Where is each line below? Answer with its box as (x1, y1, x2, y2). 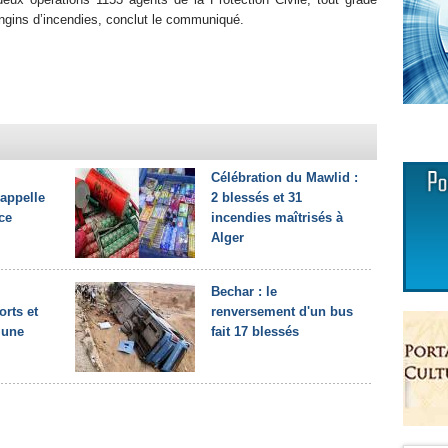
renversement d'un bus (211, 304, 353, 319)
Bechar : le (211, 284, 277, 299)
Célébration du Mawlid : (211, 170, 358, 185)
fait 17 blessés (211, 324, 299, 339)
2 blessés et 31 (211, 190, 302, 205)
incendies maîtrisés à (211, 210, 343, 225)
